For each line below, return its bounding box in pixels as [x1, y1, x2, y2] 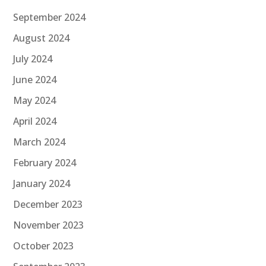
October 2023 [13, 239, 74, 252]
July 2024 [13, 52, 53, 65]
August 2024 [13, 31, 70, 45]
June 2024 [13, 72, 57, 86]
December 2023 [13, 197, 83, 211]
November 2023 [13, 218, 84, 232]
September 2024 [13, 10, 86, 24]
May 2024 [13, 93, 56, 107]
